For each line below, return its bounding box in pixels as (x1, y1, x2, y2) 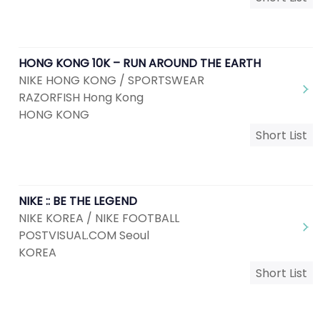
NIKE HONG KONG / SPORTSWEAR (19, 72, 204, 89)
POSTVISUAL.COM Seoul (19, 227, 149, 244)
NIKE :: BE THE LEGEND (19, 193, 137, 209)
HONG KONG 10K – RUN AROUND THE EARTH (19, 55, 261, 71)
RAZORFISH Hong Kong (19, 89, 144, 106)
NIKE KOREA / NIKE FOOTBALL (19, 210, 179, 226)
